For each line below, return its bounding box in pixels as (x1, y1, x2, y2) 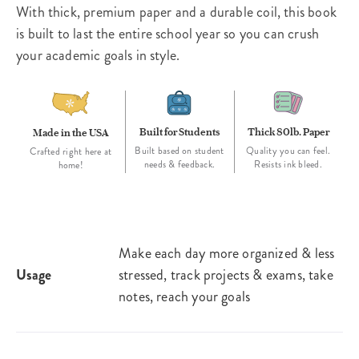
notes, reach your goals (119, 286, 251, 308)
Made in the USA (32, 126, 109, 139)
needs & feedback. (143, 158, 216, 172)
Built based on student (135, 144, 224, 159)
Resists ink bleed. (254, 158, 322, 172)
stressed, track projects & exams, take (119, 264, 333, 286)
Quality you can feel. (246, 144, 331, 159)
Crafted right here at (30, 145, 112, 159)
